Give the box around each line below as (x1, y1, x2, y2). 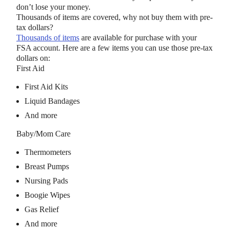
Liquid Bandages (25, 96, 80, 105)
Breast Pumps (25, 162, 69, 171)
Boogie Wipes (25, 190, 70, 199)
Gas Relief (25, 204, 59, 214)
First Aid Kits (25, 82, 68, 91)
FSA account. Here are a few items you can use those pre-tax (16, 43, 213, 52)
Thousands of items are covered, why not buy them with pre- (16, 12, 213, 21)
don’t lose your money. (16, 2, 90, 11)
